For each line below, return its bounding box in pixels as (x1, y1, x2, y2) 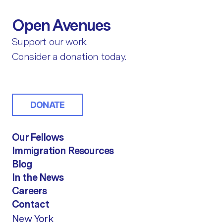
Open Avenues (12, 15, 111, 35)
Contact (12, 198, 49, 211)
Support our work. (12, 36, 88, 48)
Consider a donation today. (12, 51, 126, 63)
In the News (12, 171, 63, 184)
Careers (12, 185, 47, 197)
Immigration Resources (12, 145, 113, 157)
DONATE (30, 100, 65, 111)
